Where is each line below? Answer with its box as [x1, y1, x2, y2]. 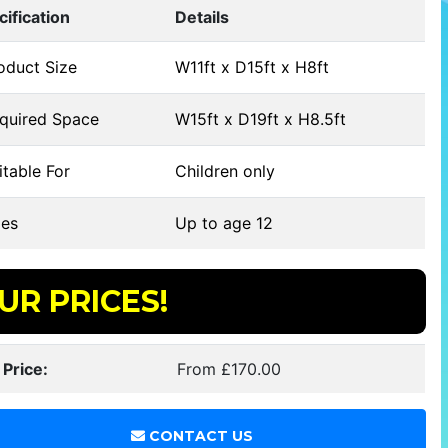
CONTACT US [144, 427, 253, 445]
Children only [175, 161, 276, 181]
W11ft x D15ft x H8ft [175, 57, 330, 77]
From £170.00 [177, 359, 282, 379]
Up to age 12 [175, 213, 274, 233]
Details [175, 7, 230, 27]
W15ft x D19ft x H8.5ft [175, 109, 347, 129]
